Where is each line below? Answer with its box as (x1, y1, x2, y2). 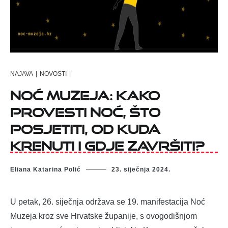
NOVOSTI (40, 70, 67, 77)
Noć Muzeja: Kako (10, 82, 160, 103)
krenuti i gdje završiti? (10, 133, 205, 153)
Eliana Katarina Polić (10, 166, 81, 174)
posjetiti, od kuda (10, 116, 160, 136)
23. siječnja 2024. (111, 166, 170, 174)
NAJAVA (10, 70, 33, 77)
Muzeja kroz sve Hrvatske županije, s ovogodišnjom (10, 212, 197, 221)
